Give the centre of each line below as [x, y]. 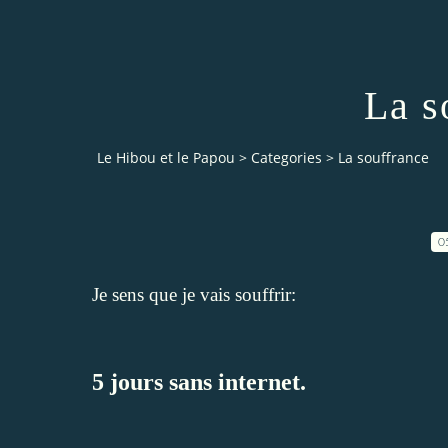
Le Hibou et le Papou [166, 158]
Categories [286, 158]
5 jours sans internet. [199, 381]
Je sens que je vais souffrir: [194, 294]
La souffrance [383, 158]
